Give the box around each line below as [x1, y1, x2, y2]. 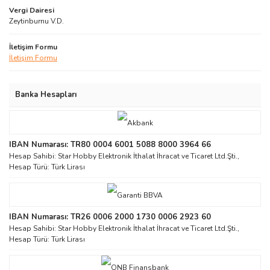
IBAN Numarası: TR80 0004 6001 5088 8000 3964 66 [9, 139, 211, 150]
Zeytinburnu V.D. [9, 16, 64, 26]
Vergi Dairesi [9, 5, 54, 15]
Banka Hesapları [15, 89, 77, 100]
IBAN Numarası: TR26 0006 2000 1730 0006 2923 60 [9, 211, 211, 222]
